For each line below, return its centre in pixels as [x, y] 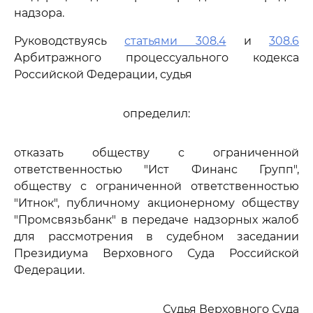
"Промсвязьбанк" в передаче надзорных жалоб [156, 220]
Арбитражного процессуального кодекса [156, 58]
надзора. [39, 13]
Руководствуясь [70, 41]
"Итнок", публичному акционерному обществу [156, 203]
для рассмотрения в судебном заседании [156, 236]
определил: [156, 114]
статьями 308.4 [175, 41]
